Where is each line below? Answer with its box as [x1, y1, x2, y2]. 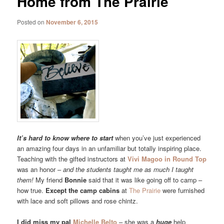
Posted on [17, 17, 46, 26]
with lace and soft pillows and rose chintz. [17, 195, 138, 205]
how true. [17, 185, 44, 195]
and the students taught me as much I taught [63, 164, 194, 174]
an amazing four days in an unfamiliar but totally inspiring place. [17, 143, 202, 153]
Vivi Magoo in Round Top [127, 153, 207, 163]
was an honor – [17, 164, 63, 174]
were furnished [160, 185, 205, 195]
